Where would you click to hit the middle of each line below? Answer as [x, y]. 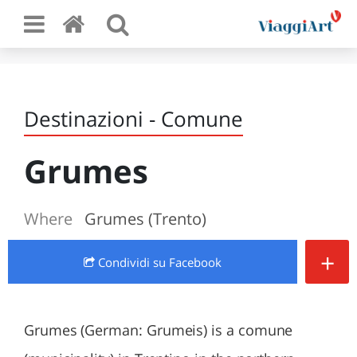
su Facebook [187, 262]
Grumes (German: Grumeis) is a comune [159, 330]
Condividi [124, 262]
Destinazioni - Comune [133, 119]
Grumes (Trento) [145, 219]
